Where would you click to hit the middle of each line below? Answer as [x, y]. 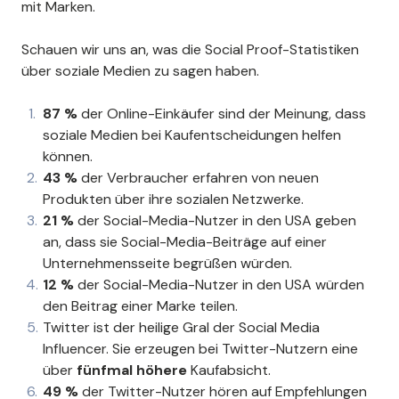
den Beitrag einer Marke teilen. [140, 305]
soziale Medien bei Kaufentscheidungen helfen [192, 134]
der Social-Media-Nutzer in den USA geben [217, 220]
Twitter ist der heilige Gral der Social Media [181, 327]
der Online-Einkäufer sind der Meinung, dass [224, 113]
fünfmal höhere [134, 370]
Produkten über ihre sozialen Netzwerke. [173, 199]
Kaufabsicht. [231, 370]
